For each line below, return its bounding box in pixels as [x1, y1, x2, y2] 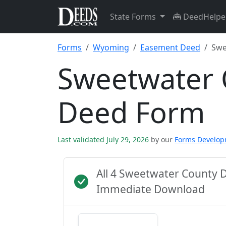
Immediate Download [96, 182, 205, 196]
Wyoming [93, 42, 129, 53]
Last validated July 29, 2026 [58, 135, 151, 144]
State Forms [110, 11, 158, 22]
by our [151, 135, 173, 144]
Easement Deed [140, 42, 200, 53]
